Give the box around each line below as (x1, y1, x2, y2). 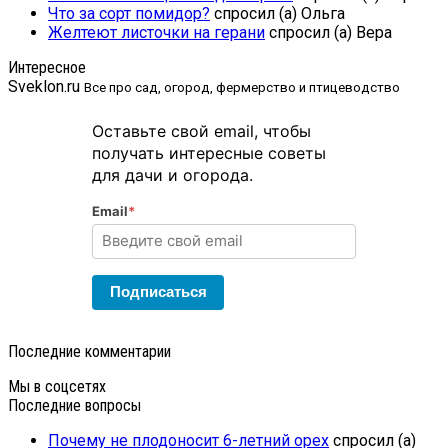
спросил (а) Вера (265, 22, 392, 42)
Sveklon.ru (8, 76, 80, 96)
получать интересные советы (92, 142, 326, 163)
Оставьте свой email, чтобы (92, 120, 311, 141)
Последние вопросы (8, 395, 141, 415)
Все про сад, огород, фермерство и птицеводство (84, 79, 400, 95)
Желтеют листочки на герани (48, 22, 265, 42)
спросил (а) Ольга (210, 3, 345, 23)
